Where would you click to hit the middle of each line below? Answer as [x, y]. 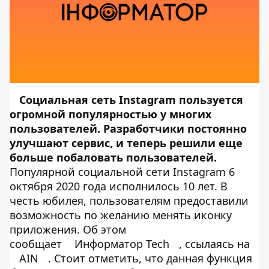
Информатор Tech [122, 244]
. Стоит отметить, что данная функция [150, 258]
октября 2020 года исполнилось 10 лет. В [119, 186]
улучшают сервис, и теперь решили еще [126, 143]
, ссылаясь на [214, 244]
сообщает [37, 244]
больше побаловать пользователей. [113, 158]
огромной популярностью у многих [110, 114]
